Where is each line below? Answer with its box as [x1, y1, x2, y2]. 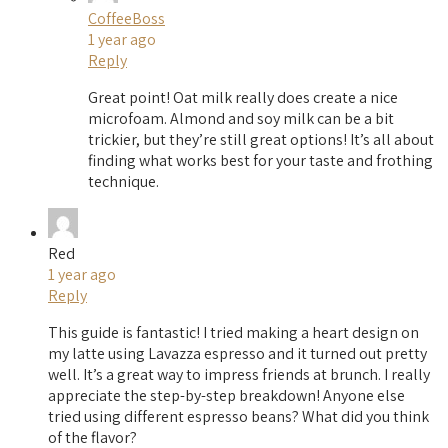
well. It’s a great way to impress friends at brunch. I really [48, 364, 430, 386]
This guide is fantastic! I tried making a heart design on [48, 322, 419, 344]
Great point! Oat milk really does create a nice [88, 87, 398, 109]
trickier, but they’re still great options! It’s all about [88, 129, 434, 151]
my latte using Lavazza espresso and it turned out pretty [48, 343, 427, 365]
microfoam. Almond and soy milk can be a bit [88, 108, 394, 130]
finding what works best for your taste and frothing [88, 150, 433, 172]
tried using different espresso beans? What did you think [48, 406, 429, 428]
